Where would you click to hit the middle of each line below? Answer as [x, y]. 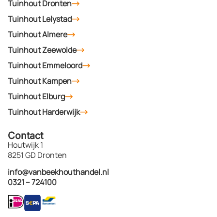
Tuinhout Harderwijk [44, 112]
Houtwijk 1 [25, 145]
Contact [25, 135]
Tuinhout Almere [38, 34]
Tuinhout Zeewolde [42, 50]
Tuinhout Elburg [36, 96]
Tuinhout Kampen [40, 81]
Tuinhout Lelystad [40, 19]
